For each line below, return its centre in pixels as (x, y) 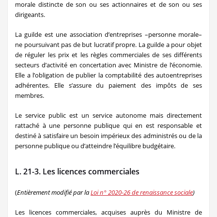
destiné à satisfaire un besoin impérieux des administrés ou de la (108, 136)
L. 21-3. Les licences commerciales (77, 171)
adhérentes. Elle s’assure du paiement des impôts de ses (108, 85)
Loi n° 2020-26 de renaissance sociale (142, 192)
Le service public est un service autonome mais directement (108, 115)
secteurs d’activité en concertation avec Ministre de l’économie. (108, 65)
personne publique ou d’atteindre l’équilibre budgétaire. (95, 146)
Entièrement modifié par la (54, 192)
